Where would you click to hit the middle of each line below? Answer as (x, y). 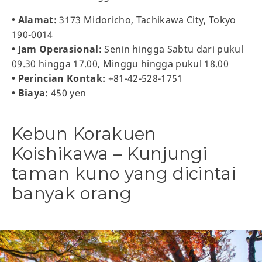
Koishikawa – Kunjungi (110, 153)
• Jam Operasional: (57, 49)
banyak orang (72, 193)
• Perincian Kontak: (59, 78)
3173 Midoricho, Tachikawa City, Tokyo (146, 20)
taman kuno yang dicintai (124, 173)
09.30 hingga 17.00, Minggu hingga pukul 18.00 (120, 63)
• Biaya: (30, 93)
